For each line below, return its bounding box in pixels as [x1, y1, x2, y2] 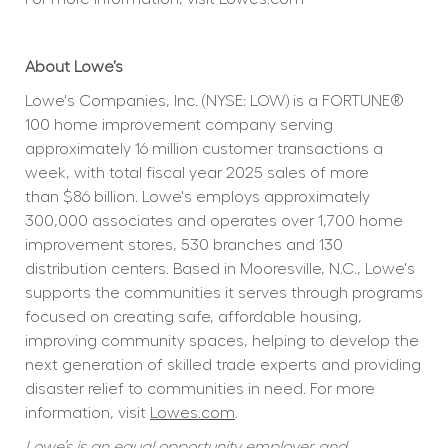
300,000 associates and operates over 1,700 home [24, 213, 403, 230]
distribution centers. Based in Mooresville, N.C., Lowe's [24, 261, 415, 278]
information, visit [24, 405, 150, 422]
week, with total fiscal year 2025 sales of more [24, 165, 369, 182]
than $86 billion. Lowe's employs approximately [24, 189, 370, 206]
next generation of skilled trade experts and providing [24, 357, 421, 374]
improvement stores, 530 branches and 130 [24, 237, 343, 254]
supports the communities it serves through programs [24, 285, 423, 302]
